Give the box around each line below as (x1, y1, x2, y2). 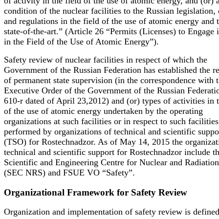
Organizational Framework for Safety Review (4, 187, 187, 197)
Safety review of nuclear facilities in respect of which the (4, 54, 207, 65)
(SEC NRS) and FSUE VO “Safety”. (4, 167, 135, 177)
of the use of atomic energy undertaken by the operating (4, 106, 203, 116)
